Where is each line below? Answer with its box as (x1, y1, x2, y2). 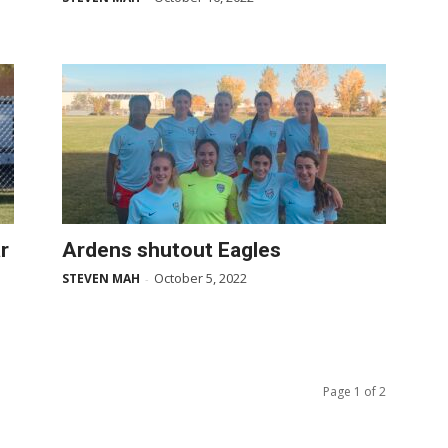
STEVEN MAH (62, 270, 140, 287)
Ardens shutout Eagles (62, 238, 281, 262)
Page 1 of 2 (323, 383, 386, 400)
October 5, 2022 (154, 269, 247, 287)
